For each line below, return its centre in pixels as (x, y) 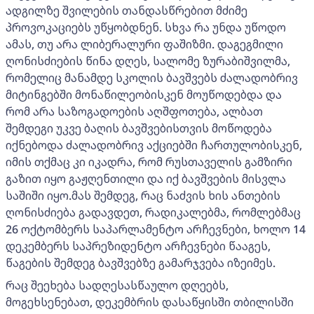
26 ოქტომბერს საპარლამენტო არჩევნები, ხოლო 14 (156, 229)
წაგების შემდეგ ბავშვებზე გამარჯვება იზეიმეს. (141, 262)
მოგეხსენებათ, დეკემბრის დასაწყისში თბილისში (150, 302)
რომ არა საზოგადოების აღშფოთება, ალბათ (134, 111)
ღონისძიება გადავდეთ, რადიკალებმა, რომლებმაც (153, 212)
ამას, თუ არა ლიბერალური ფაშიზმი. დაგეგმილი (144, 44)
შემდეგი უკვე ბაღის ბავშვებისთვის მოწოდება (139, 128)
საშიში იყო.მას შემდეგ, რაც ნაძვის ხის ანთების (143, 195)
